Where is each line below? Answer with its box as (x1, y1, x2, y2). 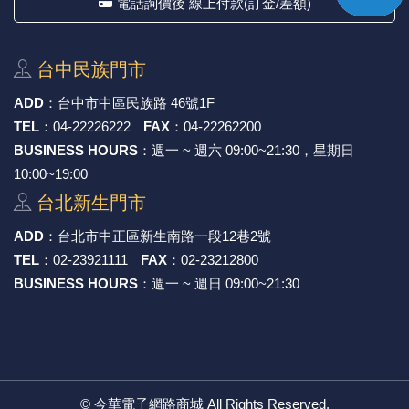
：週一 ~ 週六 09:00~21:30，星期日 (138, 142, 354, 158)
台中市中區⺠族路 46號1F (58, 94, 215, 110)
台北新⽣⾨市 (37, 192, 146, 213)
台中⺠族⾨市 (37, 58, 146, 79)
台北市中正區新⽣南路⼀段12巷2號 (58, 227, 271, 244)
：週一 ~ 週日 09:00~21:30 (138, 275, 299, 291)
